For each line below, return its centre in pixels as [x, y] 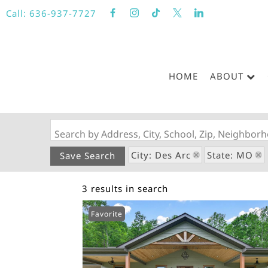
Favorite [107, 214]
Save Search [88, 156]
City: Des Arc [161, 155]
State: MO [230, 155]
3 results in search [125, 188]
